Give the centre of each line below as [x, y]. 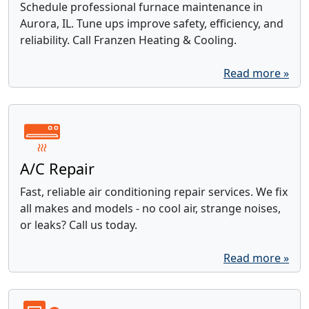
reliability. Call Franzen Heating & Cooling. [128, 40]
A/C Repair [57, 168]
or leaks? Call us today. [79, 225]
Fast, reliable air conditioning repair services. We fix [154, 191]
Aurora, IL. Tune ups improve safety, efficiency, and [152, 23]
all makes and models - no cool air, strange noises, [150, 208]
